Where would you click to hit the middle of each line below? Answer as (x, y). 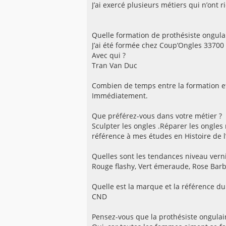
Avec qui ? (109, 55)
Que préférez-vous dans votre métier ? (157, 116)
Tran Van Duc (115, 66)
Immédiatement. (120, 96)
